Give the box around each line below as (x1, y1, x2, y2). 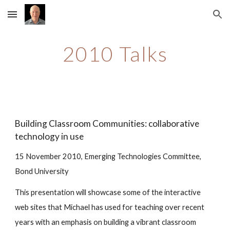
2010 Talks (62, 42, 168, 66)
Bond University (15, 167, 69, 176)
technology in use (15, 131, 84, 142)
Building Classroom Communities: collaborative (15, 118, 200, 129)
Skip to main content (8, 14, 81, 24)
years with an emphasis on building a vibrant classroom (15, 218, 197, 226)
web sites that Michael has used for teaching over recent (15, 203, 205, 212)
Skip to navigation (158, 14, 222, 24)
